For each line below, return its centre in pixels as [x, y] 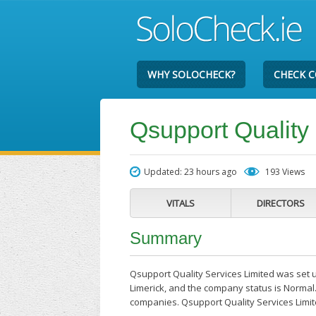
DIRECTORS [281, 203]
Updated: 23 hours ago [191, 172]
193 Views [285, 172]
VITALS [181, 203]
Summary [166, 238]
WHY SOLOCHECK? [192, 74]
